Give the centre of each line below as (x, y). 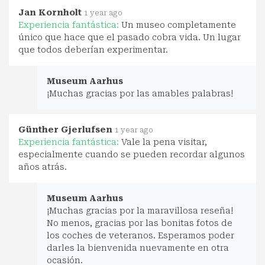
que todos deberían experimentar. (93, 49)
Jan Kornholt (50, 12)
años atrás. (43, 167)
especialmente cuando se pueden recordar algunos (132, 154)
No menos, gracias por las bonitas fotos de (140, 223)
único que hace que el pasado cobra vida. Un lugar (130, 37)
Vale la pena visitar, (164, 142)
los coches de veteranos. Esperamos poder (140, 235)
